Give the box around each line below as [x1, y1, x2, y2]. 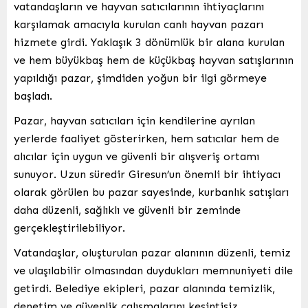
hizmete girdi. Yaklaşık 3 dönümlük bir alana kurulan [14, 35, 285, 49]
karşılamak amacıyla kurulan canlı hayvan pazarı [14, 17, 263, 31]
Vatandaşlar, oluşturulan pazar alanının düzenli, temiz [14, 245, 291, 259]
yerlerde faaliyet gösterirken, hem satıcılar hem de [14, 131, 279, 145]
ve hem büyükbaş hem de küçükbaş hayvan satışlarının [14, 53, 294, 67]
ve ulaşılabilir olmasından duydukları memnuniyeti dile [14, 263, 293, 277]
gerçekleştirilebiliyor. [14, 221, 125, 234]
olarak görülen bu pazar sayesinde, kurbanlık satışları [14, 185, 289, 199]
